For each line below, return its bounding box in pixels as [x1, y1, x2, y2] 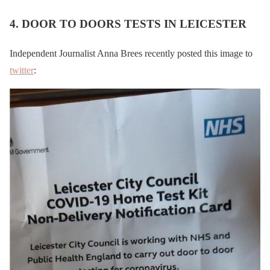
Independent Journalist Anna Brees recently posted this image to [10, 48, 253, 58]
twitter [10, 64, 34, 75]
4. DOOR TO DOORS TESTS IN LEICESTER [10, 17, 246, 31]
